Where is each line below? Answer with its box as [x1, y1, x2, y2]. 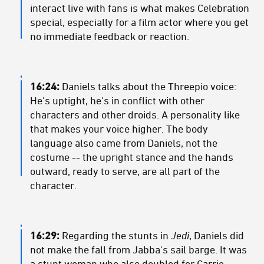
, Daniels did [189, 229, 244, 242]
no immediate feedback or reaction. [30, 30, 189, 42]
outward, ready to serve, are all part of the [30, 165, 220, 177]
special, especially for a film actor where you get [30, 16, 249, 28]
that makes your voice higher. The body [30, 123, 208, 135]
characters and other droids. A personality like [30, 108, 240, 121]
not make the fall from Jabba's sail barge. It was [30, 243, 247, 256]
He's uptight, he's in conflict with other [30, 94, 204, 107]
